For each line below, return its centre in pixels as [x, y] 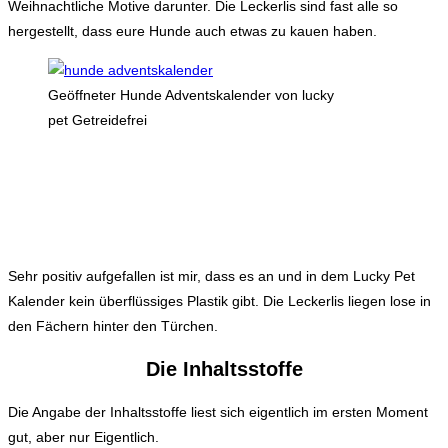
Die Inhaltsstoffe [224, 369]
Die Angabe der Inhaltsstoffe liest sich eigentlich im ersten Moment [218, 411]
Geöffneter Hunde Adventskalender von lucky [191, 94]
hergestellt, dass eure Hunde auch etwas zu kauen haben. [192, 30]
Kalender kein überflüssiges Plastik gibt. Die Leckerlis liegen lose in [219, 300]
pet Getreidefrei [97, 119]
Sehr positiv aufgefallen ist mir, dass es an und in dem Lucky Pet [211, 275]
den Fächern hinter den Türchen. [113, 325]
